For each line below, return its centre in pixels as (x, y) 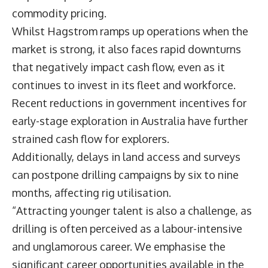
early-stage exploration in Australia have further (130, 121)
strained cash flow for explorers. (93, 139)
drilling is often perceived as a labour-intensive (127, 229)
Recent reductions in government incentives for (129, 103)
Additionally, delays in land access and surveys (126, 157)
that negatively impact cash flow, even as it (118, 67)
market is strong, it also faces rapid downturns (127, 49)
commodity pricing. (62, 13)
